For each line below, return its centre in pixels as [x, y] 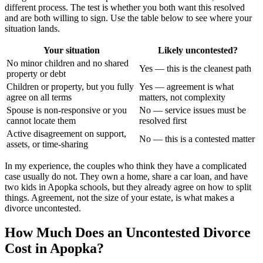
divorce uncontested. [43, 208]
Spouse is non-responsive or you [67, 110]
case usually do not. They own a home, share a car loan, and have [126, 176]
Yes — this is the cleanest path [195, 68]
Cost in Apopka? [54, 249]
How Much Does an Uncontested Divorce [128, 233]
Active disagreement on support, [66, 133]
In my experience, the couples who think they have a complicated [126, 166]
